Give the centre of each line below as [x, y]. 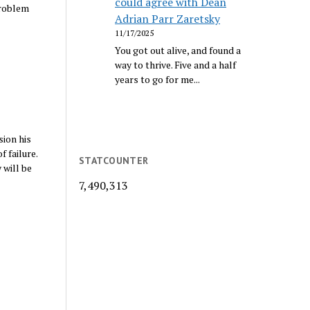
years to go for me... [158, 79]
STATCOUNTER [114, 160]
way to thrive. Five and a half [176, 64]
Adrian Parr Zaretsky [168, 18]
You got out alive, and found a [178, 50]
